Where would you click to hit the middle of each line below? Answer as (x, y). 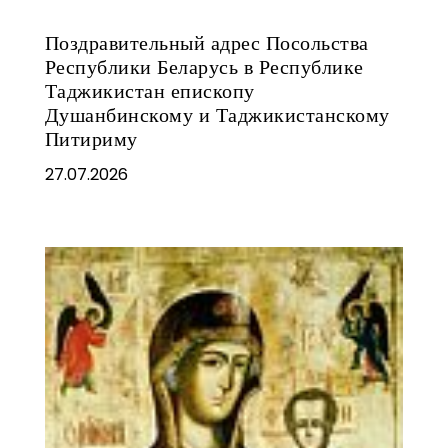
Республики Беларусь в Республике (204, 66)
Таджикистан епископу (149, 90)
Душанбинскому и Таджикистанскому (217, 114)
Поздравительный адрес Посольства (206, 42)
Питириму (91, 138)
